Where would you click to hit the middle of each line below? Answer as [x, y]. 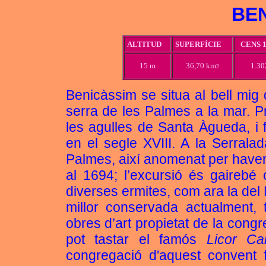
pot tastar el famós [136, 239]
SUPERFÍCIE [198, 44]
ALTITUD [144, 44]
